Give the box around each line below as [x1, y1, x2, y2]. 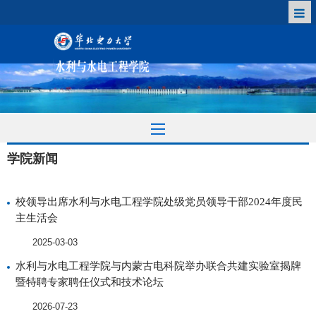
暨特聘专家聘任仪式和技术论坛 [16, 276, 164, 288]
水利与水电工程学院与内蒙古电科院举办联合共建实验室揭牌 [16, 260, 301, 272]
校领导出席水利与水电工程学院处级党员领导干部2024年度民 [16, 195, 303, 207]
